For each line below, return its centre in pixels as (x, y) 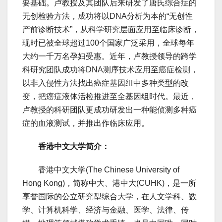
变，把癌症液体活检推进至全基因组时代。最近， (110, 97)
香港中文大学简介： (74, 147)
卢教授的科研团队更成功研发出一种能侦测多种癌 (110, 110)
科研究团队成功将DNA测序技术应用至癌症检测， (110, 70)
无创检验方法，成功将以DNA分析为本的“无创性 (108, 16)
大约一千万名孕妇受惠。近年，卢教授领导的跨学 (110, 56)
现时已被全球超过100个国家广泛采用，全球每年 (108, 43)
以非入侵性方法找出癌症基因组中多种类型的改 (106, 83)
